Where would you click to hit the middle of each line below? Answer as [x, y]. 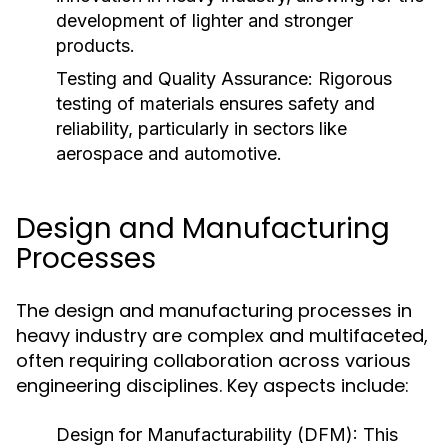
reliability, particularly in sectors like [201, 128]
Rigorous [352, 78]
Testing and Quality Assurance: [184, 78]
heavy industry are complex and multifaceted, [222, 335]
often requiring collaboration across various [213, 360]
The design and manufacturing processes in [214, 310]
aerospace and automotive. [169, 153]
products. [95, 45]
